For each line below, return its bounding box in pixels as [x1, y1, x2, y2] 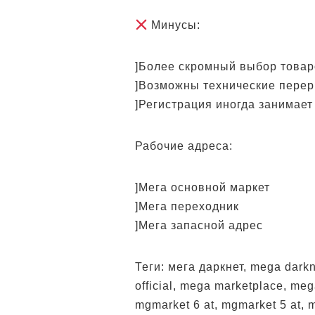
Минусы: [148, 19, 201, 31]
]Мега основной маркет [135, 181, 270, 193]
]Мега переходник [135, 200, 239, 212]
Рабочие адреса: [135, 140, 233, 152]
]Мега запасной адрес [135, 219, 263, 231]
